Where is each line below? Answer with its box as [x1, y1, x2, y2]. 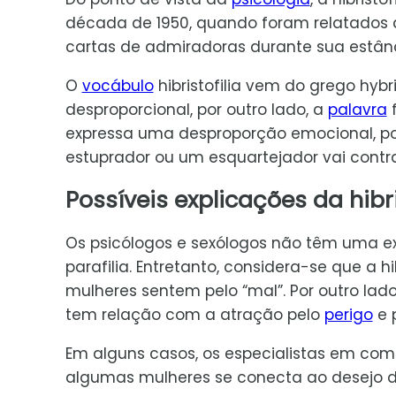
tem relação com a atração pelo [65, 303, 324, 325]
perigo [324, 303, 373, 325]
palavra [327, 99, 387, 121]
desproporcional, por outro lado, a [65, 99, 328, 121]
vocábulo [81, 75, 154, 97]
